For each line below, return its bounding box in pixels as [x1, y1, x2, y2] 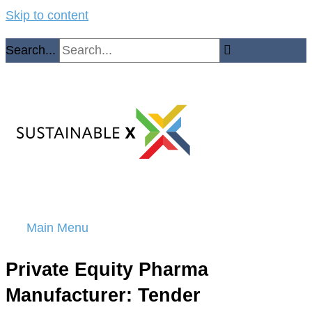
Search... [6, 43, 56, 57]
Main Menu [26, 221, 88, 235]
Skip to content [6, 8, 88, 22]
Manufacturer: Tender [6, 285, 201, 306]
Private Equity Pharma [6, 259, 208, 280]
